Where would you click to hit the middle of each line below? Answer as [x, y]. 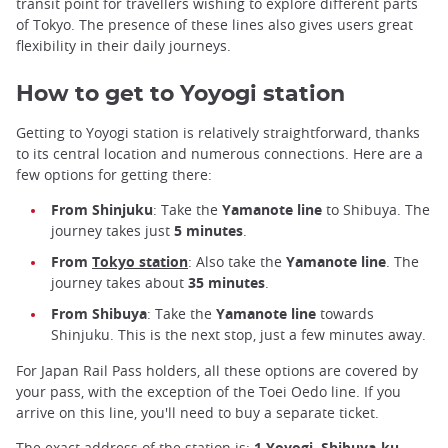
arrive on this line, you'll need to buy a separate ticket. [197, 412]
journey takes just [112, 231]
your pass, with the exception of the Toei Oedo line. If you [208, 391]
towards [345, 314]
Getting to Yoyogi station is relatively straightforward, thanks [218, 133]
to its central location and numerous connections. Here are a [219, 154]
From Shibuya [99, 314]
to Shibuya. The [376, 210]
